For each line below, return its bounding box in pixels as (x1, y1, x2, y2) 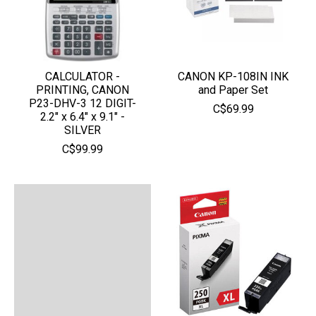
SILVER (63, 123, 101, 138)
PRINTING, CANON (35, 83, 129, 97)
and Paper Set (198, 83, 269, 97)
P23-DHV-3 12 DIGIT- (28, 97, 136, 111)
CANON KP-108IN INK (178, 70, 289, 84)
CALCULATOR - (44, 70, 120, 84)
